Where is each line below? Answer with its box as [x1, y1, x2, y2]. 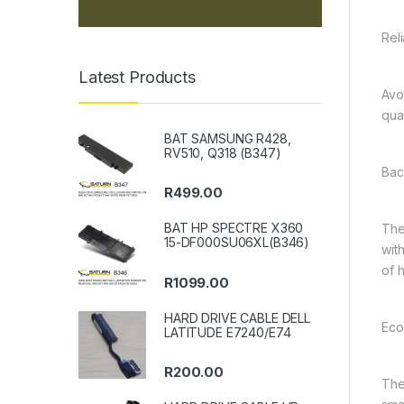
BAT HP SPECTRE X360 [164, 220, 304, 236]
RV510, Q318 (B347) [164, 145, 281, 161]
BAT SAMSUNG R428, [164, 131, 291, 147]
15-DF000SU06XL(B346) [164, 234, 310, 251]
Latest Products [78, 67, 196, 87]
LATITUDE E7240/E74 [164, 324, 291, 340]
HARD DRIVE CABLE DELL [164, 309, 311, 326]
